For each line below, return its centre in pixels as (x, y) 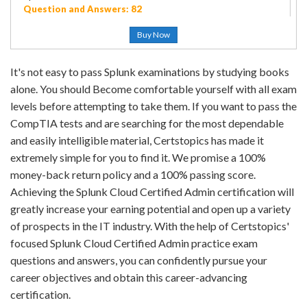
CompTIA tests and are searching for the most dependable (147, 123)
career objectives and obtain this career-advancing (129, 277)
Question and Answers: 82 (83, 9)
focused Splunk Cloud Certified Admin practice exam (134, 243)
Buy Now (153, 35)
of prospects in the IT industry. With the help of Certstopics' (150, 226)
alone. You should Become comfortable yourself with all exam (153, 89)
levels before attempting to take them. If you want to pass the (153, 106)
